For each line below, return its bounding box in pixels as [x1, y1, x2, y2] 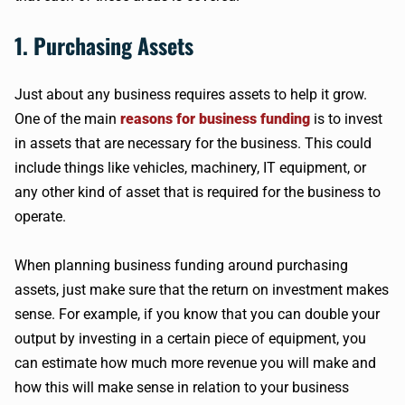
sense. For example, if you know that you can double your [14, 306, 380, 323]
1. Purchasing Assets [14, 29, 193, 61]
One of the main [14, 110, 120, 127]
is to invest [310, 110, 382, 127]
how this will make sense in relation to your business [14, 379, 349, 396]
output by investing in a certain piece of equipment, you [14, 330, 366, 347]
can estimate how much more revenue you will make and [14, 354, 376, 372]
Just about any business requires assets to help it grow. [14, 86, 367, 103]
